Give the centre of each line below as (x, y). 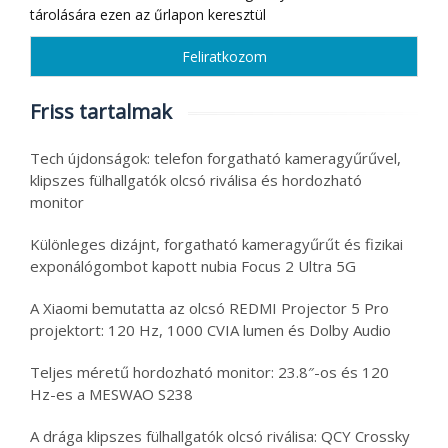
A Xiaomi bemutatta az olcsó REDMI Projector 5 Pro (209, 308)
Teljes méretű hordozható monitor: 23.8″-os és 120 (209, 372)
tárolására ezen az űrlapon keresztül (148, 15)
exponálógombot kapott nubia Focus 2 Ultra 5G (193, 266)
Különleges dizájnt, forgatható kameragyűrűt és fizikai (216, 244)
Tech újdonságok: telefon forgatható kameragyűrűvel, (215, 158)
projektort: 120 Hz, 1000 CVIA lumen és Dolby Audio (210, 330)
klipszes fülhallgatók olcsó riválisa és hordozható (196, 180)
